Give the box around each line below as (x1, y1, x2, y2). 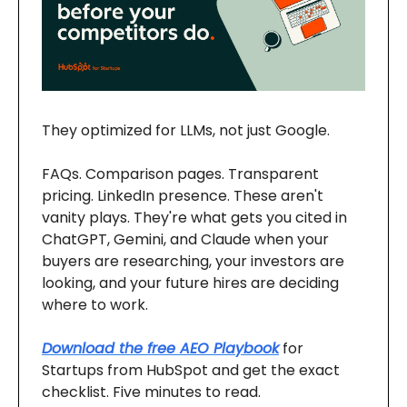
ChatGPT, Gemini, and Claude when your (42, 229, 329, 251)
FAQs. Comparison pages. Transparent (42, 164, 319, 185)
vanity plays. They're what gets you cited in (42, 207, 347, 229)
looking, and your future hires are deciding (42, 273, 339, 294)
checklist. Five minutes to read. (42, 382, 261, 403)
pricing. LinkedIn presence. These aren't (42, 185, 323, 207)
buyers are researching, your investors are (42, 251, 344, 273)
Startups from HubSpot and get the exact (42, 360, 340, 382)
